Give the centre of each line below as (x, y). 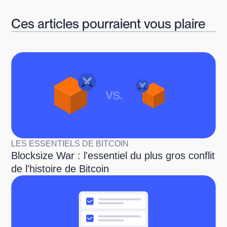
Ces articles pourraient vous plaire (108, 24)
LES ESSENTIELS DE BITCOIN (70, 144)
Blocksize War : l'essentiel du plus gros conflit (113, 156)
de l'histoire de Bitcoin (60, 169)
